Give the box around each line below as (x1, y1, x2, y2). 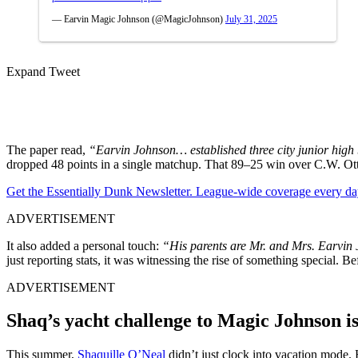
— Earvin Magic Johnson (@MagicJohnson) (52, 13, 225, 25)
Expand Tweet (6, 64, 80, 78)
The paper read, (6, 142, 89, 157)
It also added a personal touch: (6, 238, 162, 253)
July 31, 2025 (225, 13, 277, 25)
